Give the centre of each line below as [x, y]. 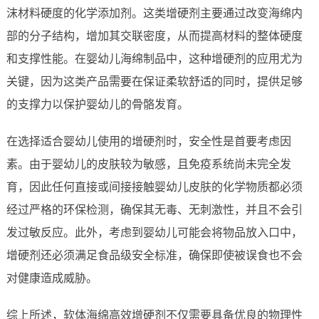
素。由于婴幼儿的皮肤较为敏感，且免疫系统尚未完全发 [148, 164]
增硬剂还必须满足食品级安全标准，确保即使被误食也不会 [154, 256]
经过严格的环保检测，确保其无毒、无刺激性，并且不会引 [154, 210]
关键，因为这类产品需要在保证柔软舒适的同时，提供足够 [154, 82]
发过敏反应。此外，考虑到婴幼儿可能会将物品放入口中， [154, 233]
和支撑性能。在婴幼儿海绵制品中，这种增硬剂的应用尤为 [154, 59]
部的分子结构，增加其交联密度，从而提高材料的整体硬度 [154, 36]
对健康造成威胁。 [52, 278]
